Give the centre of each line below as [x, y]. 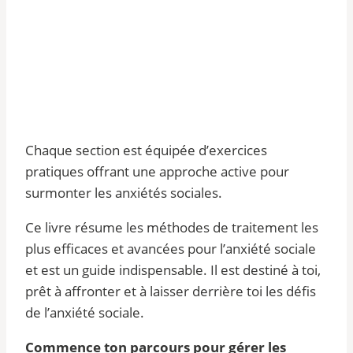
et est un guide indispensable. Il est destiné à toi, [173, 269]
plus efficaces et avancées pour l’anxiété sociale [171, 248]
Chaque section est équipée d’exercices [146, 150]
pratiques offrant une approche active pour [157, 171]
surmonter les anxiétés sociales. [124, 192]
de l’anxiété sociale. [85, 312]
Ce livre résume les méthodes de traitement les [172, 227]
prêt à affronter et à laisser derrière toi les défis [171, 291]
